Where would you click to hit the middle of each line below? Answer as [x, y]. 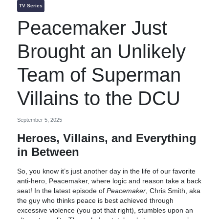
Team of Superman [99, 75]
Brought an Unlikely [101, 51]
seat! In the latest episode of [62, 191]
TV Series [31, 5]
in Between [48, 152]
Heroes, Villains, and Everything [107, 138]
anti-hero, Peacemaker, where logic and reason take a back [109, 181]
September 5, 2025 [40, 120]
